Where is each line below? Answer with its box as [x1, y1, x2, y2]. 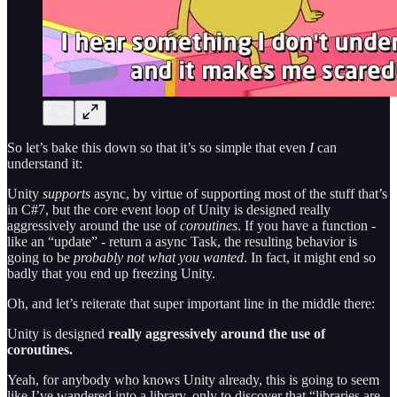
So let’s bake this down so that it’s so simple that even [7, 140, 309, 156]
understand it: [7, 156, 82, 172]
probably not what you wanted [74, 250, 244, 266]
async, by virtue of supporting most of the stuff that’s [90, 186, 387, 202]
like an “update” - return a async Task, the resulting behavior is [7, 234, 357, 250]
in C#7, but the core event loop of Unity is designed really [7, 202, 331, 218]
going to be [7, 250, 74, 266]
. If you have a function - [237, 218, 376, 234]
